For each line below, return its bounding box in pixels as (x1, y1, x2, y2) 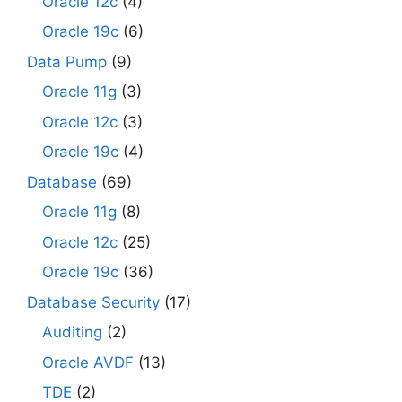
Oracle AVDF (42, 353, 134, 371)
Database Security (27, 293, 160, 311)
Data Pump (27, 52, 107, 71)
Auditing (42, 323, 102, 342)
